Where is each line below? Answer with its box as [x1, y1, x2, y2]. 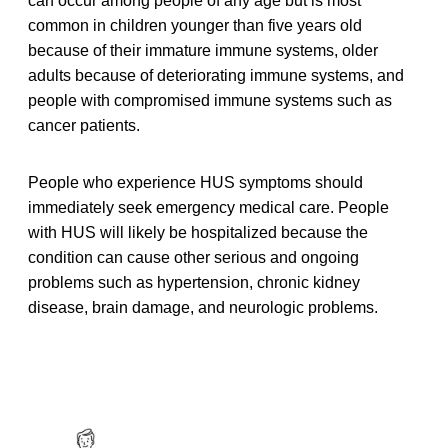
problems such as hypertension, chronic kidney [28, 273, 360, 291]
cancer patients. [28, 116, 140, 134]
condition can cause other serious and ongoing [28, 248, 359, 266]
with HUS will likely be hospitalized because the [28, 223, 368, 241]
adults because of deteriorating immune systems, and [28, 66, 404, 84]
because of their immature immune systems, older [28, 41, 378, 59]
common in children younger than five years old [28, 16, 362, 34]
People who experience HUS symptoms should [28, 173, 363, 191]
